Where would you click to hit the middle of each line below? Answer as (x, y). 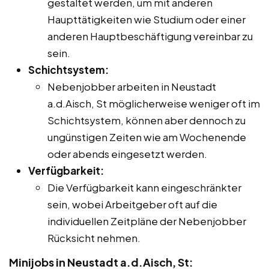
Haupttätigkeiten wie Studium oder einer (147, 19)
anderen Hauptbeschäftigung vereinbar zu (150, 36)
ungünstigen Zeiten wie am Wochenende (147, 137)
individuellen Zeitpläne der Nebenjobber (147, 221)
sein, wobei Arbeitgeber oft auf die (132, 204)
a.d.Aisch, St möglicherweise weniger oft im (154, 103)
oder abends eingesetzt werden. (127, 153)
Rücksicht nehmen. (94, 237)
